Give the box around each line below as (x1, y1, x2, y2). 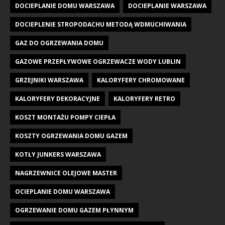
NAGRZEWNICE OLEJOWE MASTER (15, 169, 117, 178)
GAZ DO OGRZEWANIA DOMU (15, 39, 103, 48)
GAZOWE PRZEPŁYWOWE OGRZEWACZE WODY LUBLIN (15, 57, 181, 66)
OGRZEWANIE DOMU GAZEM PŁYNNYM (15, 206, 134, 215)
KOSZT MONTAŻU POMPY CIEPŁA (15, 113, 116, 122)
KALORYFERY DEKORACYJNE (15, 94, 100, 103)
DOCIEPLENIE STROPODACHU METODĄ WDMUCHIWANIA (15, 20, 186, 29)
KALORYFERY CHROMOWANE (97, 76, 185, 85)
